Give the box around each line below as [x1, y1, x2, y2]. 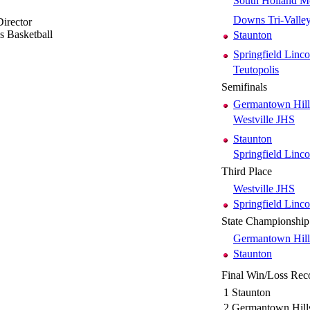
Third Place [221, 165, 272, 177]
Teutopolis [233, 63, 279, 75]
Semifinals [221, 80, 267, 93]
